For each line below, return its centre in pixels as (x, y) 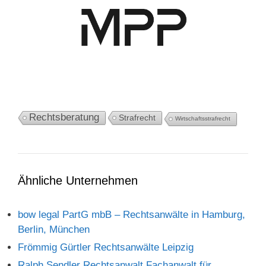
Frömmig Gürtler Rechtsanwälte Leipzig (106, 248)
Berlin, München (54, 230)
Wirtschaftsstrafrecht (203, 119)
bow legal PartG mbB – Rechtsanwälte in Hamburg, (132, 215)
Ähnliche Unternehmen (78, 181)
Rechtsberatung (64, 118)
